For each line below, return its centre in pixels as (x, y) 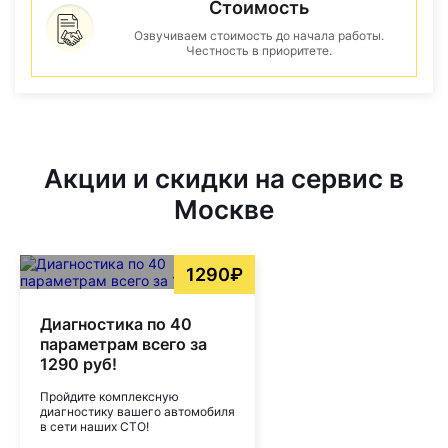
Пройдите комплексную (109, 396)
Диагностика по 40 (116, 324)
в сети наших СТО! (94, 426)
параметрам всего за (123, 344)
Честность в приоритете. (259, 50)
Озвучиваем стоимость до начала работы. (259, 35)
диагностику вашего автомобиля (137, 411)
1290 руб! (78, 364)
